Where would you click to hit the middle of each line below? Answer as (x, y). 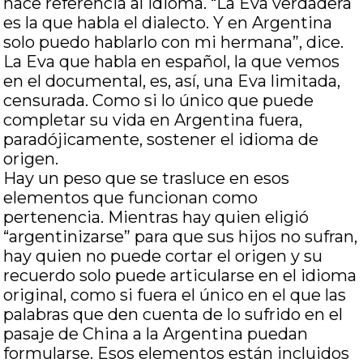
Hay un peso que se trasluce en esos (147, 178)
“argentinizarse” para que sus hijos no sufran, (181, 237)
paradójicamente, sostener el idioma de (161, 139)
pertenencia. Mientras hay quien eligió (156, 217)
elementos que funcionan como (131, 198)
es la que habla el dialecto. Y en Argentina (168, 23)
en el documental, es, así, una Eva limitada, (172, 81)
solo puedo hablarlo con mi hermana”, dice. (174, 42)
